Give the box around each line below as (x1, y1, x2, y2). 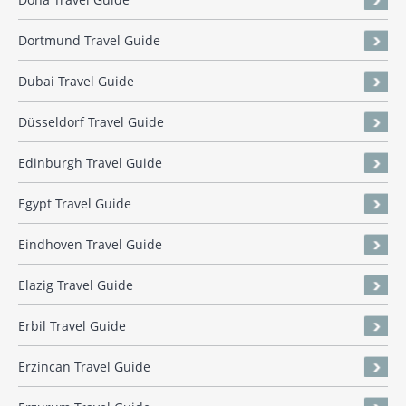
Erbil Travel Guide (18, 317, 126, 335)
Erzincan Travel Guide (18, 358, 150, 376)
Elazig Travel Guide (18, 276, 133, 295)
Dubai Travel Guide (18, 72, 134, 91)
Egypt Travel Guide (18, 195, 131, 213)
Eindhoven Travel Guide (18, 236, 162, 254)
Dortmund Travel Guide (18, 32, 160, 50)
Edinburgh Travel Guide (18, 154, 162, 172)
